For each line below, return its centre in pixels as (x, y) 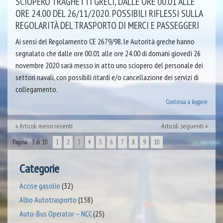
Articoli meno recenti (46, 126)
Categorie (39, 169)
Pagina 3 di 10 (30, 142)
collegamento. (37, 89)
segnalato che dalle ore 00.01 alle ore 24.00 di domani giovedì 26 (108, 54)
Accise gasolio (40, 186)
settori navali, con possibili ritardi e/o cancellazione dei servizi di (107, 77)
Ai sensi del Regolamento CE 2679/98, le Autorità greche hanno (105, 42)
